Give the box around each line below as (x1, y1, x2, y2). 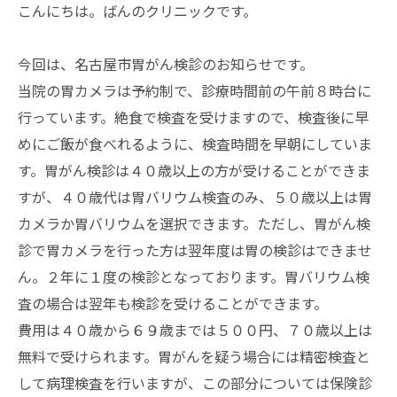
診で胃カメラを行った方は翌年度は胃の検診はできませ (18, 239, 372, 261)
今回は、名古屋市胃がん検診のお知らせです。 (18, 53, 314, 74)
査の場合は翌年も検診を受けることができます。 (18, 292, 328, 314)
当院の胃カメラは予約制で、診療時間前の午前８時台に (18, 80, 371, 101)
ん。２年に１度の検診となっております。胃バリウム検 (18, 266, 370, 287)
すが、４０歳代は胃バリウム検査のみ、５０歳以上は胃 (18, 186, 372, 207)
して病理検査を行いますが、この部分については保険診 (18, 372, 372, 393)
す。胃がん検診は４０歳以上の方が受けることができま (18, 160, 370, 181)
